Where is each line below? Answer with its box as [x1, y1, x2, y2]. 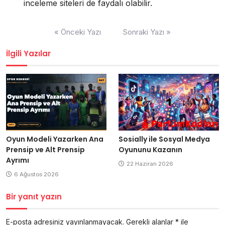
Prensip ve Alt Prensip [6, 145, 85, 155]
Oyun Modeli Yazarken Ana [6, 134, 103, 145]
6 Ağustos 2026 [14, 171, 59, 178]
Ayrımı [6, 155, 29, 166]
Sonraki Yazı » [123, 27, 171, 37]
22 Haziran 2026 [127, 160, 173, 168]
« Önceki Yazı [54, 27, 101, 37]
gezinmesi [6, 33, 47, 44]
